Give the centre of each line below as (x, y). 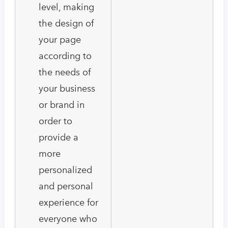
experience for (68, 203)
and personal (66, 187)
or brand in (62, 105)
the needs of (65, 73)
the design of (66, 24)
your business (67, 89)
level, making (66, 7)
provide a (59, 138)
